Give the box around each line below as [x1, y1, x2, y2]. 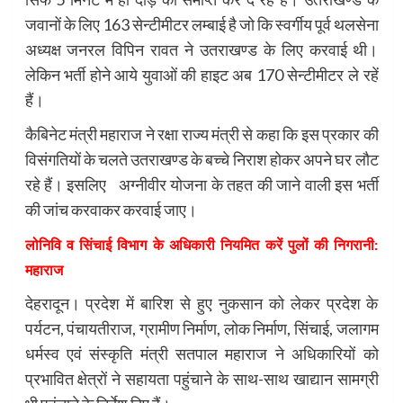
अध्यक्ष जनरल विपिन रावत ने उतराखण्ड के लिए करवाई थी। [24, 40, 379, 60]
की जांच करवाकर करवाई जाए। [24, 200, 197, 220]
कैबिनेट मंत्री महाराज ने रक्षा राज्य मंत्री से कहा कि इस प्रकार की [24, 124, 379, 145]
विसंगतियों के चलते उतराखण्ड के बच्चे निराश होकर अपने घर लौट [24, 149, 379, 170]
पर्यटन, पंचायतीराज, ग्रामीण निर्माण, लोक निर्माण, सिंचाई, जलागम [24, 318, 379, 339]
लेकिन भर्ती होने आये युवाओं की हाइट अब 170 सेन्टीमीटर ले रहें [24, 65, 379, 85]
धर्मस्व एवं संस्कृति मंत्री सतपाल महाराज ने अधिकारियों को [24, 344, 379, 364]
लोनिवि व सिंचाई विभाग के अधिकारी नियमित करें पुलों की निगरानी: [24, 236, 379, 254]
